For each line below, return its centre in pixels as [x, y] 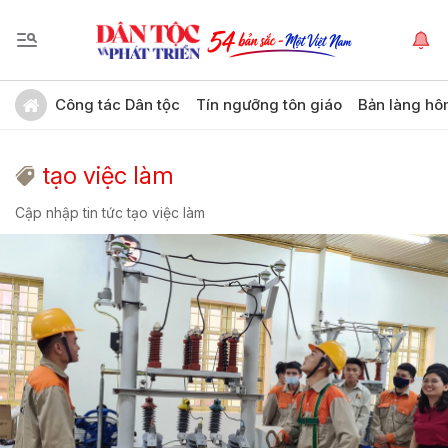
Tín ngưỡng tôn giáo [269, 104]
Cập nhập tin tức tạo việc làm [110, 212]
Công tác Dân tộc [117, 104]
